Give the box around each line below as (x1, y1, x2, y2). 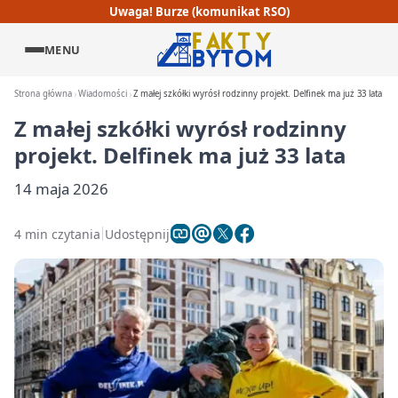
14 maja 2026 (14, 179, 108, 199)
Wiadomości (78, 88, 128, 99)
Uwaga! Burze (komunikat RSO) (108, 3, 290, 20)
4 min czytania (14, 225, 100, 243)
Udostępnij (105, 225, 170, 243)
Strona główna (14, 88, 72, 99)
